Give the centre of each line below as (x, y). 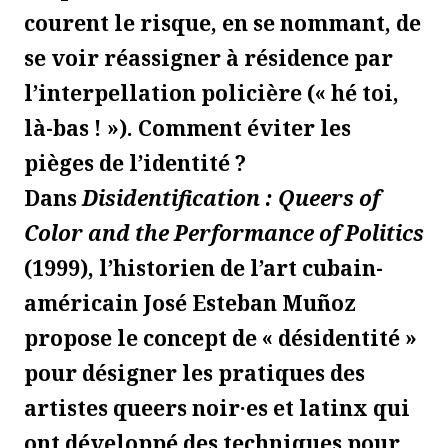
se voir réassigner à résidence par (208, 57)
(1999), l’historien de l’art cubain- (203, 267)
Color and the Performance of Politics (224, 232)
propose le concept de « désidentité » (220, 337)
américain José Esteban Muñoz (190, 302)
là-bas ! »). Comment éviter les (187, 127)
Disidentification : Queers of (231, 197)
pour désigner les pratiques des (194, 372)
